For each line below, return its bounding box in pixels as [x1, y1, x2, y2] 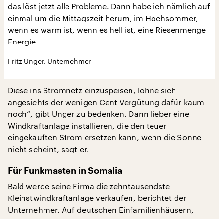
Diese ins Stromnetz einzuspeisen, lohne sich [8, 85, 176, 95]
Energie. [8, 36, 38, 46]
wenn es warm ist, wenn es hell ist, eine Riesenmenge [8, 24, 206, 34]
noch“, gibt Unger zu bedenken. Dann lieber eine [8, 109, 189, 118]
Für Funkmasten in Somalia [8, 166, 122, 175]
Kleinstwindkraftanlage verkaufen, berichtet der [8, 193, 186, 202]
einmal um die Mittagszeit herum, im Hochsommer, [8, 13, 198, 22]
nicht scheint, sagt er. [8, 144, 89, 153]
